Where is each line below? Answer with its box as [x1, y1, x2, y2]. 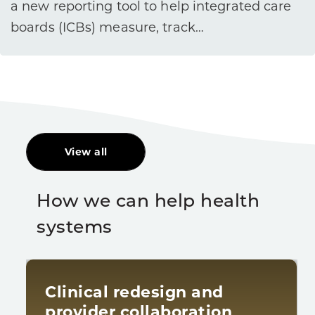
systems [37, 219, 112, 237]
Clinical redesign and [45, 282, 224, 302]
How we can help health [37, 193, 260, 211]
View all [64, 145, 108, 158]
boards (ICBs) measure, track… [11, 19, 204, 35]
